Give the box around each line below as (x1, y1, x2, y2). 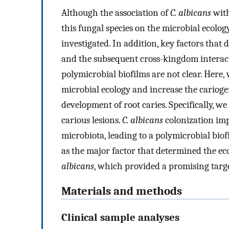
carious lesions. (61, 114, 122, 126)
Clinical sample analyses (61, 211, 179, 224)
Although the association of (61, 7, 170, 19)
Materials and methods (61, 184, 182, 198)
